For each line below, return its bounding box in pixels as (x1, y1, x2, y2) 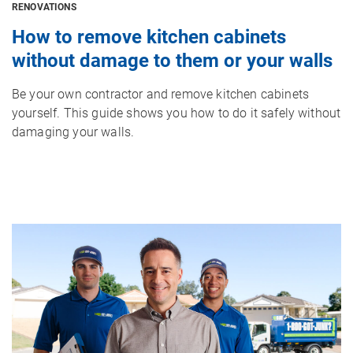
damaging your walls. (12, 124, 135, 140)
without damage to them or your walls (12, 50, 333, 72)
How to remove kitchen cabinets (12, 26, 286, 49)
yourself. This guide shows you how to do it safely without (12, 106, 341, 121)
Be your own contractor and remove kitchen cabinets (12, 87, 310, 102)
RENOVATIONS (12, 2, 76, 13)
